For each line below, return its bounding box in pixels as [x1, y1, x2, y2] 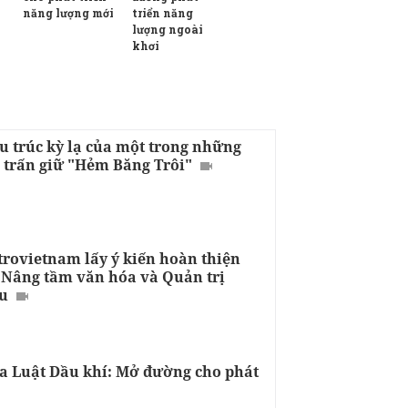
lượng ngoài [132, 21, 203, 36]
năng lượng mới [23, 5, 114, 21]
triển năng [132, 5, 193, 20]
